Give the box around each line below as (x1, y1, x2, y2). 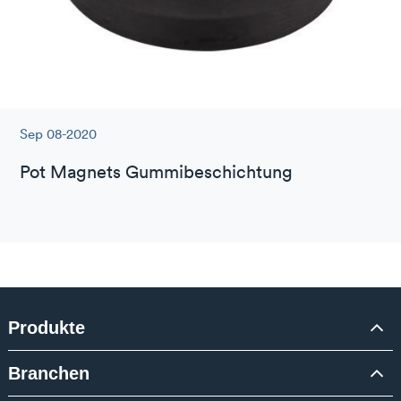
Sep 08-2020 (20, 125, 98, 143)
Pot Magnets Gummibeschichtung (20, 160, 294, 183)
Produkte (7, 317, 85, 337)
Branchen (7, 363, 90, 383)
